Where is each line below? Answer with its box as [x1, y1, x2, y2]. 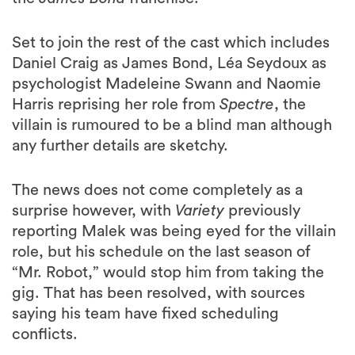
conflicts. [12, 326, 78, 342]
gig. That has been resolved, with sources [12, 285, 305, 301]
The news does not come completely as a [12, 182, 303, 198]
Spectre [219, 97, 274, 113]
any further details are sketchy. [12, 138, 228, 154]
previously [228, 203, 300, 219]
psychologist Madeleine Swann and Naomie [12, 76, 321, 92]
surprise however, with [12, 203, 175, 219]
